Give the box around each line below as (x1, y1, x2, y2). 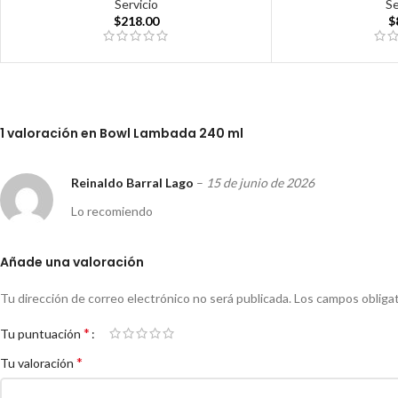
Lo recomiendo (71, 203, 153, 219)
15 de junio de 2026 (206, 175, 314, 191)
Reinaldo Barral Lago (71, 175, 196, 191)
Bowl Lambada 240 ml (99, 124, 243, 143)
